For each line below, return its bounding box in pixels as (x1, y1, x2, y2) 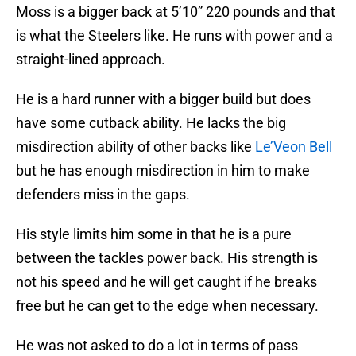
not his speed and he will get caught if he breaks (16, 273, 317, 291)
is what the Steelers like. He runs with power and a (16, 27, 333, 44)
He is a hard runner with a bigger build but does (16, 91, 311, 108)
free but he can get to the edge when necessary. (16, 297, 319, 315)
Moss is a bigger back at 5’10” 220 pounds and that (16, 3, 335, 21)
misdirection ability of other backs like (16, 138, 255, 156)
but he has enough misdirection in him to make (16, 162, 310, 180)
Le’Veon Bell (255, 138, 332, 156)
